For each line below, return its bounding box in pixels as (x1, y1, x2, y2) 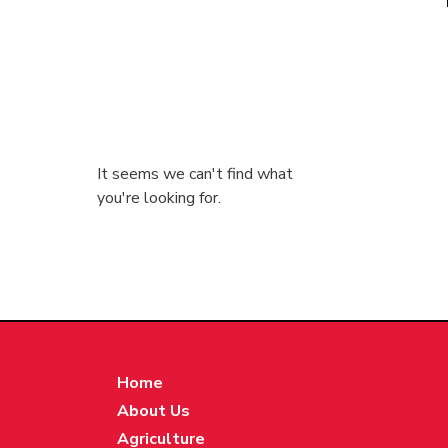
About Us (117, 400, 190, 423)
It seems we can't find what (97, 163, 293, 186)
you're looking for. (97, 187, 221, 210)
